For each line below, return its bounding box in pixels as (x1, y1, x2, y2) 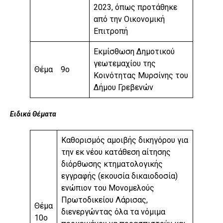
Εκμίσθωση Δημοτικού (94, 47, 175, 57)
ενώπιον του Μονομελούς (61, 183, 154, 193)
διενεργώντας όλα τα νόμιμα (61, 207, 165, 217)
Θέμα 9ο (34, 65, 70, 75)
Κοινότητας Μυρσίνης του (94, 71, 188, 81)
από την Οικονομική (94, 14, 165, 24)
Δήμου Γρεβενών (94, 83, 153, 93)
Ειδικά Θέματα (10, 110, 56, 118)
